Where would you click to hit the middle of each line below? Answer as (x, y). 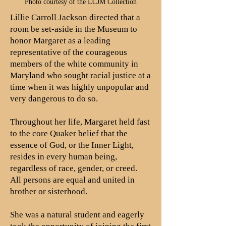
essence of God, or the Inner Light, (72, 145)
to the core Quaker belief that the (69, 133)
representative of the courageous (69, 52)
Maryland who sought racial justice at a (80, 75)
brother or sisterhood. (51, 191)
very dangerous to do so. (55, 99)
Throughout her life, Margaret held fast (80, 122)
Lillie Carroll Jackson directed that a (75, 17)
